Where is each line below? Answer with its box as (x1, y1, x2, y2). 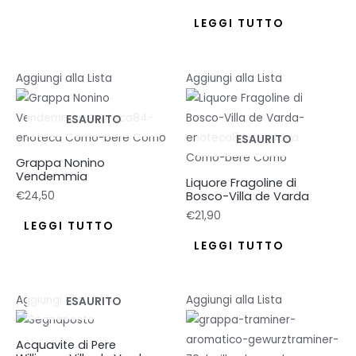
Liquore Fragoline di (186, 174, 296, 191)
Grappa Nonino (16, 154, 105, 171)
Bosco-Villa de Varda (186, 188, 309, 204)
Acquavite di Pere (16, 337, 116, 354)
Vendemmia (16, 168, 87, 184)
